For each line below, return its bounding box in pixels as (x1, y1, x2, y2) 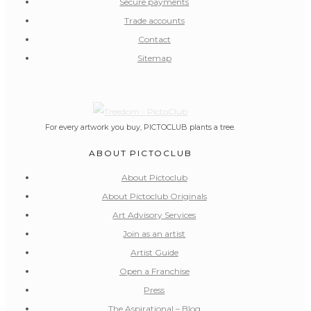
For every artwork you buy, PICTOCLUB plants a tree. (45, 123, 236, 133)
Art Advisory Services (112, 210, 196, 221)
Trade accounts (124, 15, 185, 26)
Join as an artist (123, 228, 186, 239)
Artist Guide (130, 247, 178, 258)
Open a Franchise (119, 266, 190, 277)
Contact (137, 34, 171, 45)
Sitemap (137, 53, 171, 64)
